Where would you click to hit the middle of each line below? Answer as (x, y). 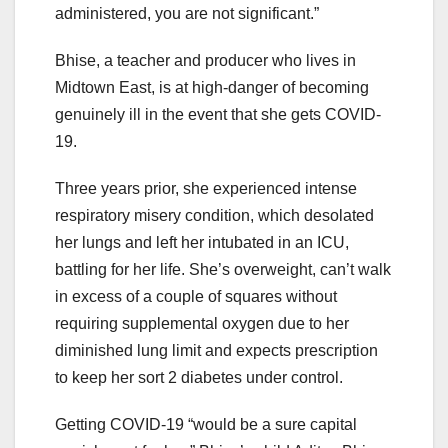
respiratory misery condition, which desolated (214, 216)
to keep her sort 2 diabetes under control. (199, 378)
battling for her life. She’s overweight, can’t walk (223, 270)
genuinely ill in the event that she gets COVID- (218, 115)
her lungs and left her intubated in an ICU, (202, 243)
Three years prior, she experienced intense (206, 189)
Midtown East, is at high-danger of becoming (212, 88)
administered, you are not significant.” (187, 14)
